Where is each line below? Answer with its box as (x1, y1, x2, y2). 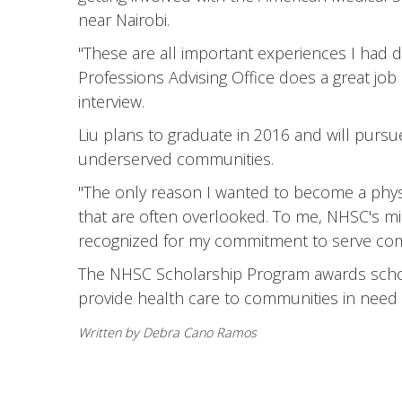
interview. (78, 91, 144, 112)
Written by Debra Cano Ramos (78, 324, 257, 341)
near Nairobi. (78, 9, 170, 31)
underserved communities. (78, 148, 274, 170)
